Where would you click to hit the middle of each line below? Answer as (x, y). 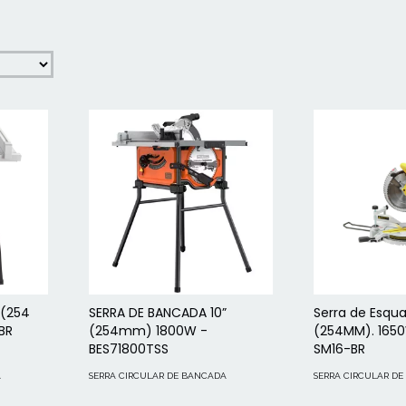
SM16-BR (340, 348)
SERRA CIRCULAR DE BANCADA (157, 375)
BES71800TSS (128, 348)
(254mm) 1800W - (148, 330)
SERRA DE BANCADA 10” (157, 312)
